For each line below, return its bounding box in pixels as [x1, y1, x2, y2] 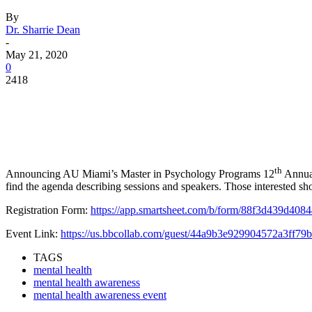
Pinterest [188, 95, 222, 106]
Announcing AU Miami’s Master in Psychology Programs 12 [6, 168, 274, 180]
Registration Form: [6, 204, 91, 217]
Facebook [34, 95, 70, 106]
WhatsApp [267, 95, 304, 106]
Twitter [116, 95, 143, 106]
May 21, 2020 [6, 48, 68, 61]
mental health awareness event [33, 289, 166, 302]
